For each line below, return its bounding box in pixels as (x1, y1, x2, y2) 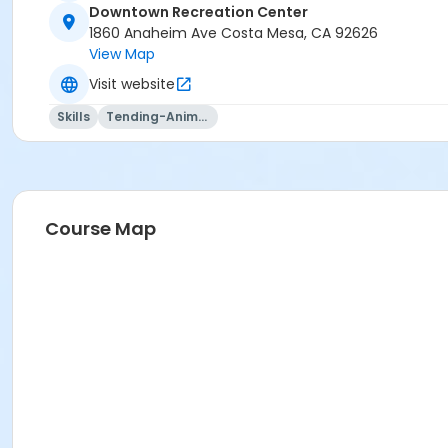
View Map (89, 44, 155, 65)
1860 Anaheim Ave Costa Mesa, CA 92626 (89, 23, 378, 44)
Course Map (45, 216, 156, 242)
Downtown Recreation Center (89, 2, 308, 23)
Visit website (89, 73, 175, 94)
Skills (57, 108, 90, 126)
